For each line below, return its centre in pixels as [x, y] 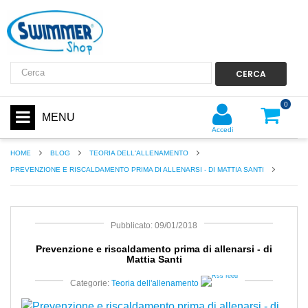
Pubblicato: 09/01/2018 [154, 225]
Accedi [222, 129]
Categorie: [91, 283]
